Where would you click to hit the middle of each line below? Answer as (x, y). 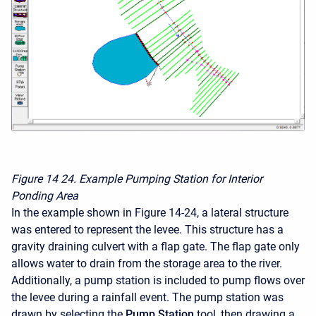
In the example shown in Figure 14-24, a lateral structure (150, 213)
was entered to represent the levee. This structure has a (147, 230)
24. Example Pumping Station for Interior (162, 179)
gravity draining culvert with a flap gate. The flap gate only (156, 247)
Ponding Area (45, 196)
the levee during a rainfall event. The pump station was (147, 298)
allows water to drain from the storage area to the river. (147, 264)
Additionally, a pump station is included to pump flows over (158, 281)
